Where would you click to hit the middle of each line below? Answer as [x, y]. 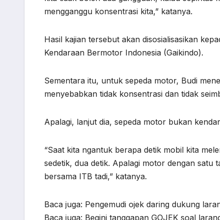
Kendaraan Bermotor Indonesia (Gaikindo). [124, 53]
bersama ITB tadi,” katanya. [96, 177]
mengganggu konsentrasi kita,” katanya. [118, 12]
